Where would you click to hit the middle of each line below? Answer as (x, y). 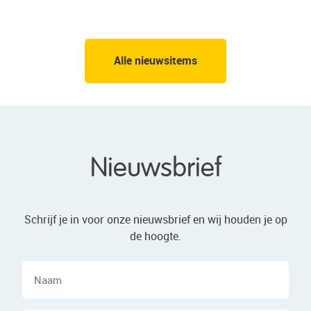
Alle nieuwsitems (155, 61)
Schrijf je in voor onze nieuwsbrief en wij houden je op (155, 220)
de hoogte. (155, 236)
